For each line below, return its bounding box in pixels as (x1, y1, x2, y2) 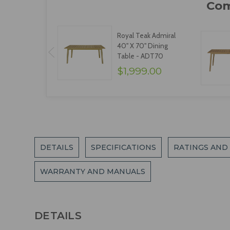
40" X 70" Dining (117, 42, 168, 50)
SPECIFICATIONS (91, 143, 157, 152)
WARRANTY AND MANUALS (40, 167, 146, 177)
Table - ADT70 (117, 52, 163, 61)
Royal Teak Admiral (117, 31, 176, 40)
